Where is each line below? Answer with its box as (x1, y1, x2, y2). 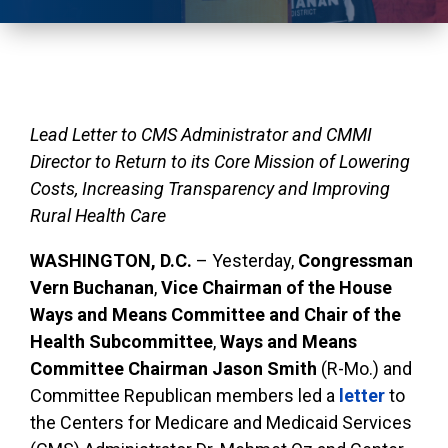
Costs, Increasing (30, 177, 168, 199)
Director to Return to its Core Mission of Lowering (30, 150, 410, 172)
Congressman (298, 249, 413, 271)
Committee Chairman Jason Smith (30, 357, 317, 379)
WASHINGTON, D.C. (30, 249, 192, 271)
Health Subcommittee (30, 330, 213, 352)
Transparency (168, 177, 274, 199)
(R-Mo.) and (317, 357, 412, 379)
